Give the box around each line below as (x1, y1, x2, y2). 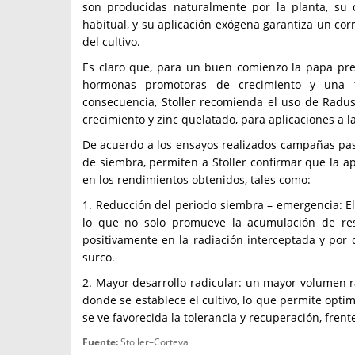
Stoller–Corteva (118, 335, 189, 349)
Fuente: (82, 335, 118, 349)
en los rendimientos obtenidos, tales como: (82, 172, 311, 187)
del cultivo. (82, 34, 140, 49)
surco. (82, 250, 115, 265)
